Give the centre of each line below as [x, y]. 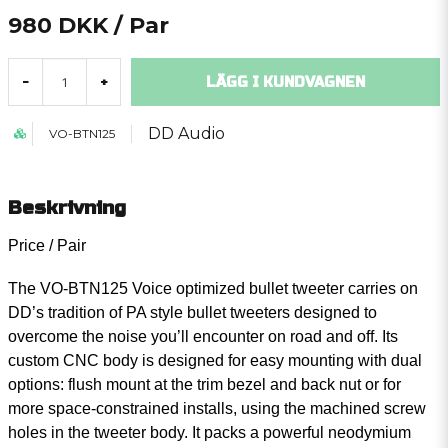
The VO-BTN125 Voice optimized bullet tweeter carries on [213, 288]
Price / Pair [47, 245]
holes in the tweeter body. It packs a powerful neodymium [209, 432]
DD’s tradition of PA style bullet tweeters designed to [192, 312]
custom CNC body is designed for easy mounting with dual [215, 360]
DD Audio [186, 133]
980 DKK [58, 25]
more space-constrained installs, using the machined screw [217, 408]
